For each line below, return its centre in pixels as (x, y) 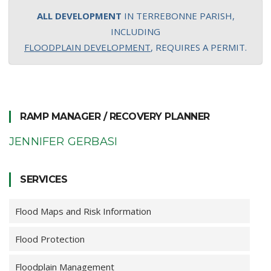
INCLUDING (135, 31)
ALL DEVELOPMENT (79, 16)
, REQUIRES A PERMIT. (199, 47)
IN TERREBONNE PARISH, (178, 16)
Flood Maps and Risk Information (83, 211)
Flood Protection (50, 239)
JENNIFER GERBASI (64, 142)
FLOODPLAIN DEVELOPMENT (87, 47)
